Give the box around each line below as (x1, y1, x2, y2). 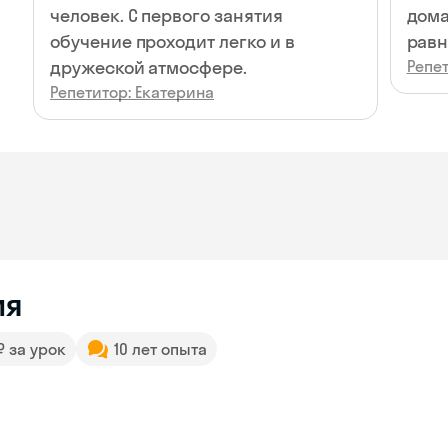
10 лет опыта (114, 339, 207, 359)
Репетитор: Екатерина (50, 82, 214, 102)
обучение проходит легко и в (50, 30, 295, 53)
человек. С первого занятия (50, 4, 283, 27)
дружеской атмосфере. (50, 56, 247, 79)
